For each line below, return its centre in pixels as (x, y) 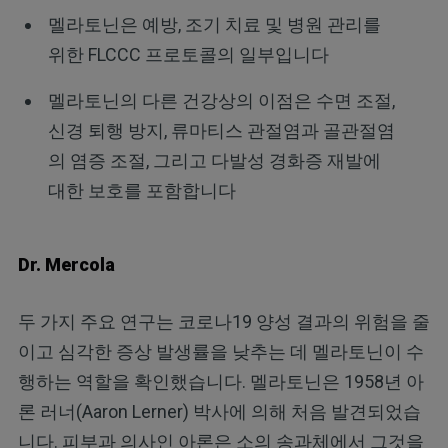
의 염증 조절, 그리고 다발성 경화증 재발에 (214, 160)
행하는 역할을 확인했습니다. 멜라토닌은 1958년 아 (220, 382)
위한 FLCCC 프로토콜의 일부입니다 (188, 54)
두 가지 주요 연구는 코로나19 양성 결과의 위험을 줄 (223, 322)
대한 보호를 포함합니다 (141, 190)
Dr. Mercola (66, 265)
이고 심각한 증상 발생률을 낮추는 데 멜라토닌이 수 (220, 352)
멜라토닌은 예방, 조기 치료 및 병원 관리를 (214, 24)
